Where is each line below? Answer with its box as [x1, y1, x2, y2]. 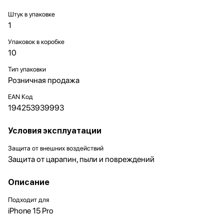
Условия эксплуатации [8, 126, 101, 135]
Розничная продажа [8, 75, 79, 85]
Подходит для [8, 196, 49, 203]
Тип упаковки [8, 65, 46, 73]
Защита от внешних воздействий [8, 144, 103, 152]
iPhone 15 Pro [8, 206, 53, 215]
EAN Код [8, 93, 33, 100]
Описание [8, 177, 49, 187]
